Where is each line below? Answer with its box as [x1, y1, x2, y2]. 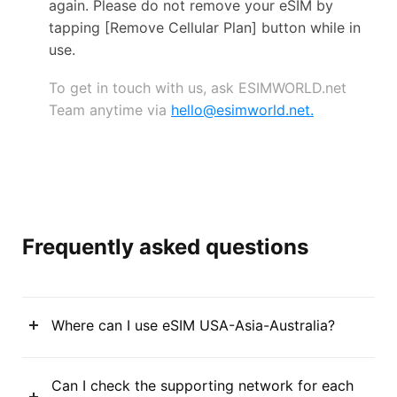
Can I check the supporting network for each [51, 376, 354, 394]
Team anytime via [49, 100, 171, 119]
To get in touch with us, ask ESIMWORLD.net [49, 78, 346, 97]
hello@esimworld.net [171, 100, 310, 119]
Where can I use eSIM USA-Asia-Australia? [51, 315, 335, 334]
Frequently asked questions [22, 233, 308, 260]
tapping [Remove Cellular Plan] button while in [49, 18, 361, 36]
